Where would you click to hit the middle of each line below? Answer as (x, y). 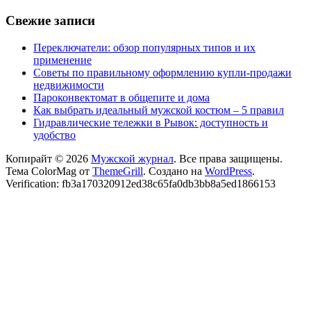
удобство (54, 135)
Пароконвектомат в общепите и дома (121, 98)
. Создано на (174, 171)
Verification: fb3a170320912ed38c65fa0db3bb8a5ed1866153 (141, 184)
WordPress (228, 171)
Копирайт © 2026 (48, 159)
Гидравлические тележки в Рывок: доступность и (151, 123)
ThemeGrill (118, 171)
